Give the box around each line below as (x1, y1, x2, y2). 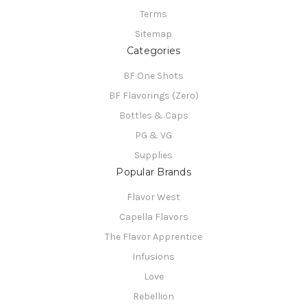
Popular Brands (116, 165, 191, 178)
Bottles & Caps (119, 109, 188, 121)
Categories (126, 44, 181, 57)
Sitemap (135, 28, 172, 40)
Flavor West (127, 191, 180, 203)
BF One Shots (123, 69, 184, 82)
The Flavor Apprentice (105, 230, 202, 243)
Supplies (134, 149, 173, 161)
